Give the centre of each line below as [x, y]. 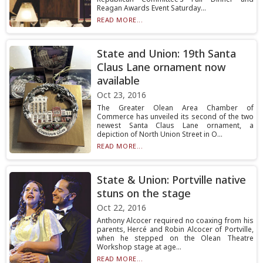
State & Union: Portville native [171, 180]
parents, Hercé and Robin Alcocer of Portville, [175, 229]
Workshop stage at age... [139, 247]
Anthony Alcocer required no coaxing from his [175, 220]
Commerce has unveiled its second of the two [175, 117]
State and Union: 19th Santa [166, 53]
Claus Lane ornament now [161, 67]
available [118, 80]
